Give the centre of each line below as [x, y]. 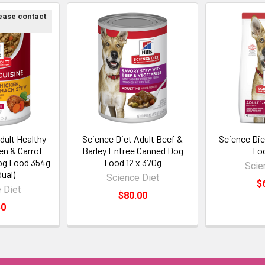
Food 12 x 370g [132, 162]
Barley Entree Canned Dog [132, 151]
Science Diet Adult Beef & [132, 139]
